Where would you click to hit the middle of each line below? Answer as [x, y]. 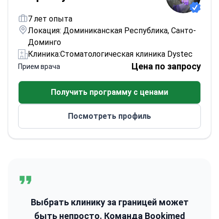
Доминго [44, 42]
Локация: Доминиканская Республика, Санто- [112, 31]
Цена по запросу [166, 66]
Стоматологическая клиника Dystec [126, 54]
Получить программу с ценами [109, 92]
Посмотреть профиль [109, 116]
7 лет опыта [50, 19]
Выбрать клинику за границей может [109, 202]
